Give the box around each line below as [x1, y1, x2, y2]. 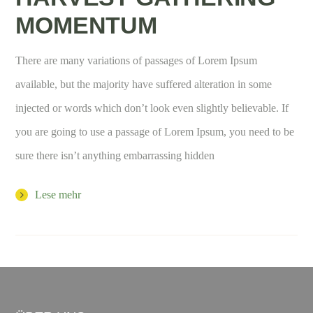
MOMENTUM [15, 11, 157, 38]
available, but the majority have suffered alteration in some [15, 78, 272, 90]
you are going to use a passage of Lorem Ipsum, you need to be [15, 125, 295, 138]
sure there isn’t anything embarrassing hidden [15, 149, 215, 161]
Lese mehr [35, 188, 82, 201]
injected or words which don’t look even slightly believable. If [15, 101, 289, 114]
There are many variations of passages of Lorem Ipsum [15, 54, 258, 66]
